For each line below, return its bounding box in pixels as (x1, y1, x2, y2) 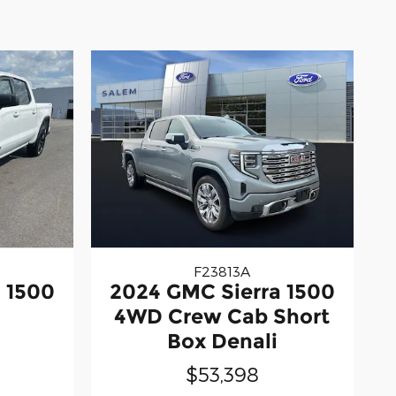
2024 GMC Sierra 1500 (109, 279, 335, 305)
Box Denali (166, 329, 278, 354)
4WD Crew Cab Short (114, 304, 331, 330)
